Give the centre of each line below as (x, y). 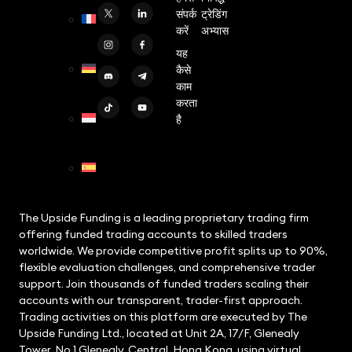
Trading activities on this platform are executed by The (163, 317)
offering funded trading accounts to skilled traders (153, 235)
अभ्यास (214, 31)
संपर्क (186, 14)
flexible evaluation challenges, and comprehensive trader (167, 268)
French (106, 53)
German (110, 103)
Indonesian (118, 152)
